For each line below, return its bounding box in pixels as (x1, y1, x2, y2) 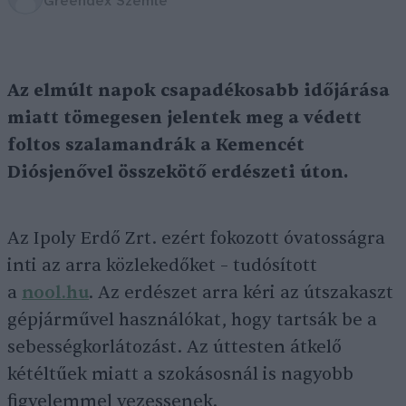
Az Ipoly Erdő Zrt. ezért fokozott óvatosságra (7, 227, 385, 249)
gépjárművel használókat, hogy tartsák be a (7, 309, 377, 331)
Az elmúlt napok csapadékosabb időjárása (7, 80, 390, 101)
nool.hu (22, 282, 89, 304)
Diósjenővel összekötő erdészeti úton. (7, 161, 348, 183)
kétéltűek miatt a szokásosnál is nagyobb (7, 363, 353, 385)
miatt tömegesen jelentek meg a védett (7, 107, 362, 129)
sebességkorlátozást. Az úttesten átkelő (7, 336, 342, 358)
